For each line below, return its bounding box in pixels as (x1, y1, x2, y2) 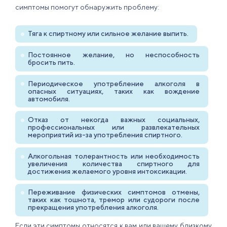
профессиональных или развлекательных (28, 123, 200, 132)
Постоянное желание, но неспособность (28, 50, 200, 59)
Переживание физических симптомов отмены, (28, 188, 200, 197)
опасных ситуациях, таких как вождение (28, 87, 200, 95)
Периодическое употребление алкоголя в (28, 79, 200, 88)
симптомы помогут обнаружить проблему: (15, 3, 159, 11)
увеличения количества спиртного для (28, 159, 200, 168)
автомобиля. (28, 94, 70, 103)
